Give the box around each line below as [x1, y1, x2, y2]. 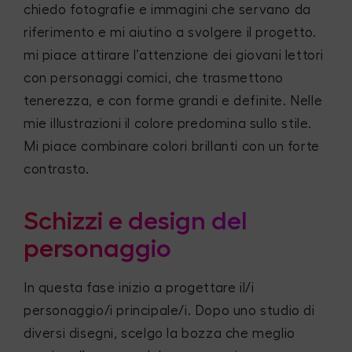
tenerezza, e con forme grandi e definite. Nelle [24, 94, 323, 108]
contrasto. [24, 163, 90, 177]
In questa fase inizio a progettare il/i [24, 280, 255, 295]
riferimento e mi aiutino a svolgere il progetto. [24, 26, 317, 40]
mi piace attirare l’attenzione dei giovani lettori [24, 49, 324, 63]
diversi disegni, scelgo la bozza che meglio [24, 326, 295, 340]
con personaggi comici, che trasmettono [24, 71, 284, 86]
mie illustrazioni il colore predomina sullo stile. [24, 117, 313, 131]
